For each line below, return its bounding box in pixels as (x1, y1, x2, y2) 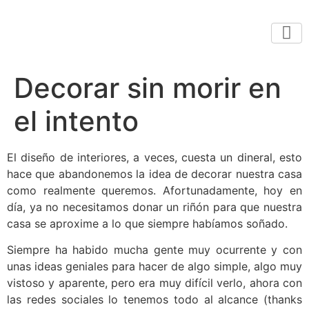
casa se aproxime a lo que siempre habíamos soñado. (7, 217, 288, 230)
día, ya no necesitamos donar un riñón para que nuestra (7, 200, 302, 214)
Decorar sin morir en (14, 71, 281, 105)
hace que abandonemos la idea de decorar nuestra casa (7, 167, 302, 181)
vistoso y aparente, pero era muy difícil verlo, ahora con (7, 276, 302, 290)
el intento (14, 104, 139, 138)
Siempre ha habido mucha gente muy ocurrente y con (7, 243, 302, 257)
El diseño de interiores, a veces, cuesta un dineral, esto (7, 150, 302, 164)
